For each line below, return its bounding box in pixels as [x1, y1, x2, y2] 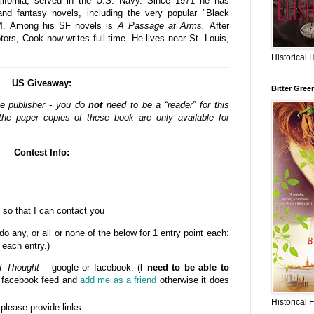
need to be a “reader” [102, 100, 196, 111]
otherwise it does [156, 274, 229, 285]
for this [196, 100, 229, 111]
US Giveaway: [11, 78, 71, 89]
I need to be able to [140, 261, 229, 273]
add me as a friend [80, 274, 157, 285]
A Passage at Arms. [117, 20, 210, 31]
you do [55, 100, 89, 111]
